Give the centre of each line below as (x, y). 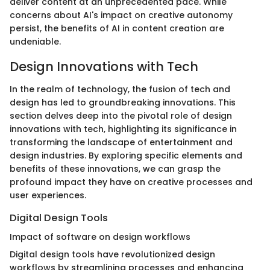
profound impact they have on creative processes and (131, 182)
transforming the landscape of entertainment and (121, 143)
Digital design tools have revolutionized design (112, 255)
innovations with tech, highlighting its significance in (123, 129)
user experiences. (48, 196)
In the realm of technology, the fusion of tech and (120, 89)
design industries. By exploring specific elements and (126, 156)
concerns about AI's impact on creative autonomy (121, 15)
